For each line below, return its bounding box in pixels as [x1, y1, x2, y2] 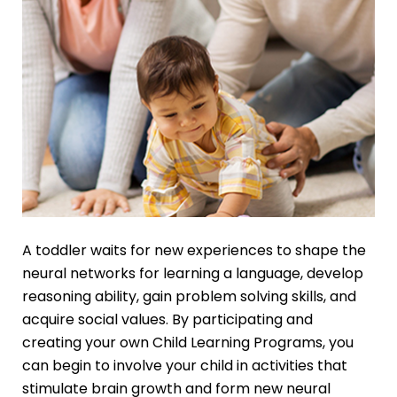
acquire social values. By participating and [21, 309, 313, 331]
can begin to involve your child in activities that [21, 355, 347, 377]
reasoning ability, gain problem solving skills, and [21, 286, 356, 307]
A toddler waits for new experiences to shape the [21, 240, 366, 261]
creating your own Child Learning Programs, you [21, 332, 354, 354]
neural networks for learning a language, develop [21, 263, 363, 284]
